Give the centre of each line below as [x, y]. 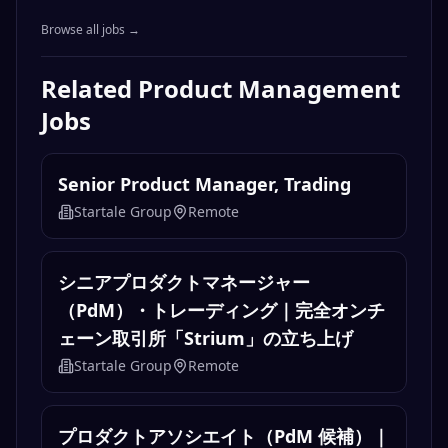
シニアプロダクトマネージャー [184, 282]
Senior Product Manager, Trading [204, 184]
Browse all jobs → [90, 30]
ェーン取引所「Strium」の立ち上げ [205, 338]
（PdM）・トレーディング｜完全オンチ [221, 310]
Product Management [269, 89]
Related [89, 89]
